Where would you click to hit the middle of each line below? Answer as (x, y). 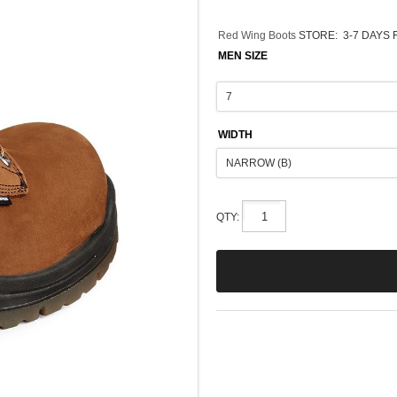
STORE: (319, 35)
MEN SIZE (243, 56)
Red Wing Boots (259, 35)
